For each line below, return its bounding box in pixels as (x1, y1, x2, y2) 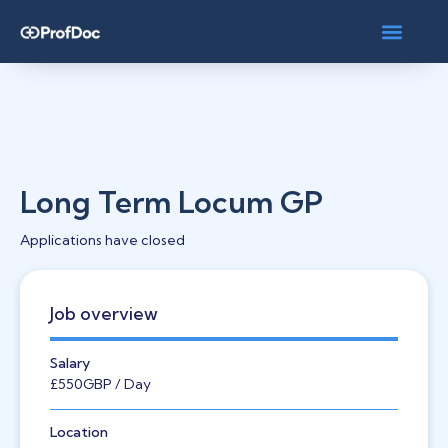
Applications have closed (20, 231, 185, 249)
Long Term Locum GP (20, 183, 323, 221)
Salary (50, 354, 90, 372)
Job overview (50, 303, 158, 324)
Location (50, 423, 108, 441)
